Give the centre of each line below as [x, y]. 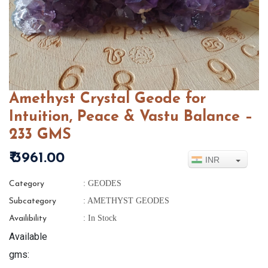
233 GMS [40, 135]
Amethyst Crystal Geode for [107, 99]
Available [28, 237]
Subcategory [33, 202]
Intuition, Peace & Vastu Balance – [131, 117]
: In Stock [99, 218]
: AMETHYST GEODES [125, 201]
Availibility [28, 219]
